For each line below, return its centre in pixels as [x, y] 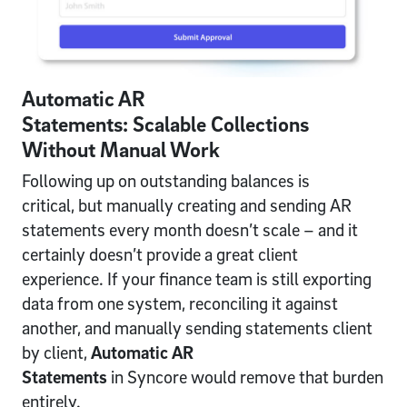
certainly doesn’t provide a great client [160, 255]
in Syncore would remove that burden [245, 377]
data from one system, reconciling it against [180, 304]
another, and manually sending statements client [197, 328]
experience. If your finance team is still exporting [197, 279]
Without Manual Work [121, 149]
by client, [56, 353]
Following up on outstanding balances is [166, 181]
